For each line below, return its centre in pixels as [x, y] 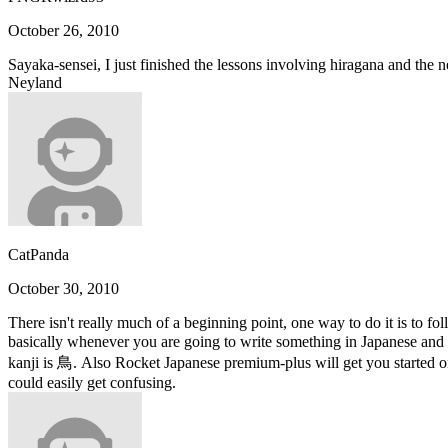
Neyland [35, 82]
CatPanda [38, 254]
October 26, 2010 [63, 30]
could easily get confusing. [92, 382]
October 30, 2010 [63, 288]
